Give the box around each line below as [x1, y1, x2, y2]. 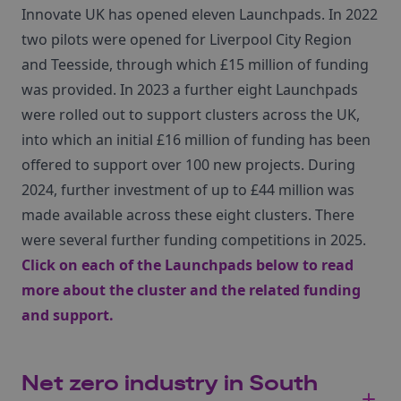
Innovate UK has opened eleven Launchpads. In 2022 [21, 4, 378, 24]
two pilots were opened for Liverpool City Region [21, 30, 352, 49]
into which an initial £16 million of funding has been [21, 130, 371, 149]
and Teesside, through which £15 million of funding [21, 55, 369, 74]
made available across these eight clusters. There [21, 205, 354, 225]
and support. [21, 305, 114, 325]
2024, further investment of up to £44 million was [21, 180, 354, 200]
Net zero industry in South [21, 371, 318, 398]
